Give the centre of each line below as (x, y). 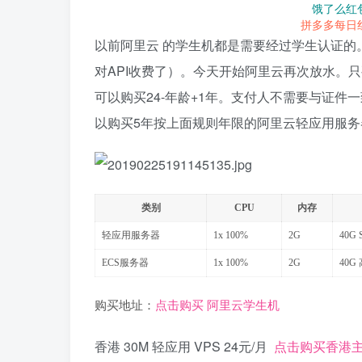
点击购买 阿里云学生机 (217, 306)
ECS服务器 (125, 263)
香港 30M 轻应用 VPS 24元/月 (184, 347)
